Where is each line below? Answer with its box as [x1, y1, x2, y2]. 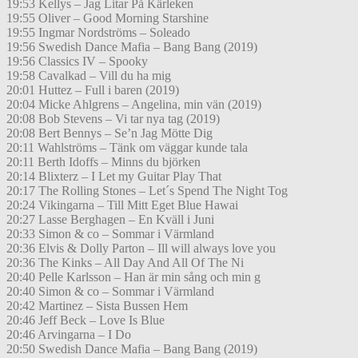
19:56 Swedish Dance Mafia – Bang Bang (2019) [6, 40, 257, 54]
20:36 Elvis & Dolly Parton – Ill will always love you [6, 241, 276, 256]
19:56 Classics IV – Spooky [6, 54, 148, 69]
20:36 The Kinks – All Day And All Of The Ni [6, 256, 244, 270]
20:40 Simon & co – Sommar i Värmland [6, 284, 214, 299]
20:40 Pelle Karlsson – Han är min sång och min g [6, 270, 261, 284]
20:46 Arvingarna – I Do [6, 328, 131, 342]
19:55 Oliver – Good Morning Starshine [6, 11, 209, 26]
